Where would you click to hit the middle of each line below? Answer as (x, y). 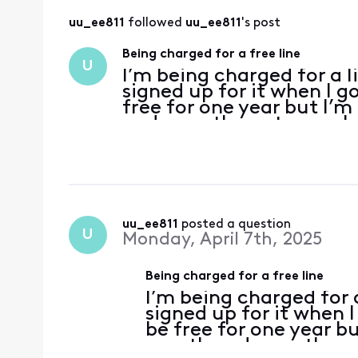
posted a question (236, 225)
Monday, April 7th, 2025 (222, 241)
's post (261, 24)
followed (156, 24)
